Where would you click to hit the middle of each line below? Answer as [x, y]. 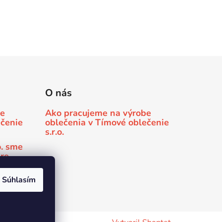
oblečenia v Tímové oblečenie [107, 123]
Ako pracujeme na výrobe [98, 113]
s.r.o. [54, 132]
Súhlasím [19, 180]
